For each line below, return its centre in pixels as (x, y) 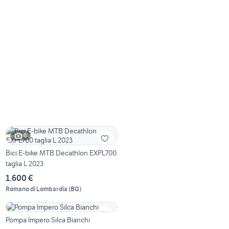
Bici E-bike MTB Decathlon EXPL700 (61, 153)
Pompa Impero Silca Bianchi (48, 220)
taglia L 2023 (25, 163)
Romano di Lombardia (37, 189)
